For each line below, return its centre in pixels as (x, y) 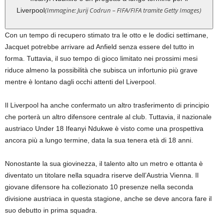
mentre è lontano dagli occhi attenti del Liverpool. (81, 82)
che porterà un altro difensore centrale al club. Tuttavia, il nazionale (108, 117)
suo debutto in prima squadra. (51, 210)
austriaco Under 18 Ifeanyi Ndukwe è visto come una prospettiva (104, 129)
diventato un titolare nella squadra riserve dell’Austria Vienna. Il (102, 175)
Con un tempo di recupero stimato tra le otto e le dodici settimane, (107, 35)
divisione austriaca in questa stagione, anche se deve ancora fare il (108, 199)
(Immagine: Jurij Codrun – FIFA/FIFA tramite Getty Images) (123, 10)
